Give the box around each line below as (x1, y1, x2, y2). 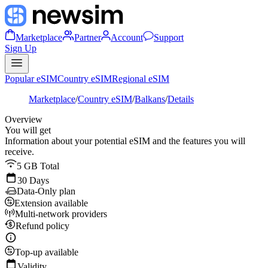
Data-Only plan (17, 186, 75, 196)
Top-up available (15, 247, 78, 257)
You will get (5, 125, 51, 135)
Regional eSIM (112, 74, 169, 84)
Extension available (14, 198, 88, 208)
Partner (74, 32, 101, 42)
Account (111, 32, 143, 42)
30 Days (17, 175, 49, 185)
